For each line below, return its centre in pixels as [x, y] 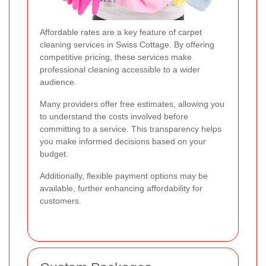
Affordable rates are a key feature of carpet [121, 32]
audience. [58, 82]
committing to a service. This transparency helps [131, 129]
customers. [61, 200]
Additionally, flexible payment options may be [124, 175]
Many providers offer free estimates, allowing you [132, 104]
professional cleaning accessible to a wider [120, 69]
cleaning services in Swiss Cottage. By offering [127, 44]
